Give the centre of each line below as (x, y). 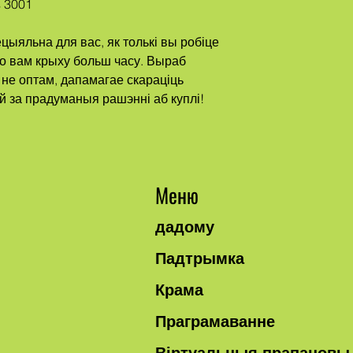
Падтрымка (200, 258)
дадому (185, 227)
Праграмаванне (216, 321)
